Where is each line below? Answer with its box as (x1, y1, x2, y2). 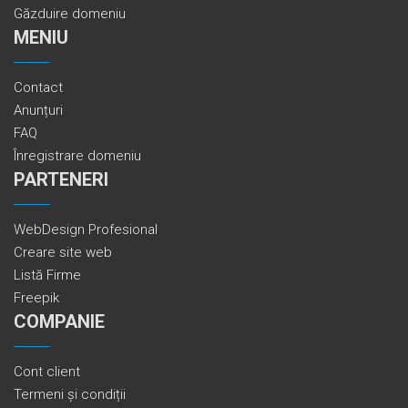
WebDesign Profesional (14, 220, 158, 238)
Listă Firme (14, 266, 81, 283)
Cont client (14, 362, 80, 380)
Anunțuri (14, 101, 63, 118)
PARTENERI (14, 168, 108, 190)
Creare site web (14, 243, 112, 260)
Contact (14, 78, 63, 96)
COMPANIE (14, 310, 105, 332)
